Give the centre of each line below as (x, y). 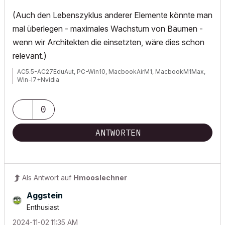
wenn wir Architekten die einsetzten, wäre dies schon (108, 42)
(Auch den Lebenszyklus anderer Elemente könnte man (113, 15)
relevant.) (30, 56)
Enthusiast (43, 207)
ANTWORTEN (118, 133)
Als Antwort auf (48, 178)
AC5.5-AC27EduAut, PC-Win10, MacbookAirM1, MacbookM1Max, (111, 72)
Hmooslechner (100, 178)
